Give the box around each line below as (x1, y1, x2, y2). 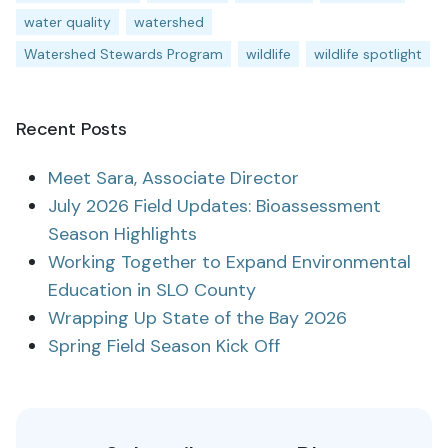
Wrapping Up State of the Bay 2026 (48, 306, 347, 330)
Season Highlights (48, 222, 197, 246)
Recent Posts (16, 117, 127, 141)
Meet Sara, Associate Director (48, 166, 299, 190)
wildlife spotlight (314, 45, 422, 63)
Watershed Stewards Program (24, 45, 223, 63)
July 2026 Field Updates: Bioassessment (48, 194, 381, 218)
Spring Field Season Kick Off (48, 334, 280, 358)
